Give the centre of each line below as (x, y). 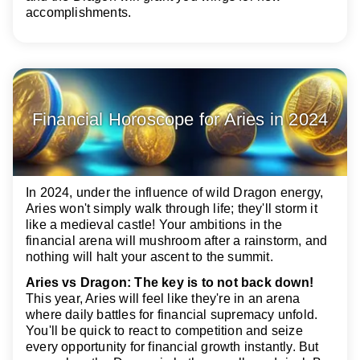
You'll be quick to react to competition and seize (164, 330)
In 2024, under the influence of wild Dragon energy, (175, 193)
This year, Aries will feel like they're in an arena (163, 298)
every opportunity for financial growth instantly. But (172, 346)
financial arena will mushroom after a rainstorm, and (177, 241)
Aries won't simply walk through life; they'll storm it (172, 209)
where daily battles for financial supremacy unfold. (172, 314)
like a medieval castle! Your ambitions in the (154, 225)
